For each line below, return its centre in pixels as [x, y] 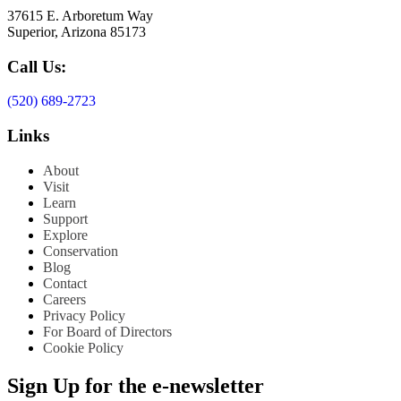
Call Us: [37, 66]
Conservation [81, 251]
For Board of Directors [107, 331]
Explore [65, 235]
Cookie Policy [83, 347]
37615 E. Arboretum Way [80, 15]
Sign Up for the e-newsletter [136, 385]
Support [65, 218]
